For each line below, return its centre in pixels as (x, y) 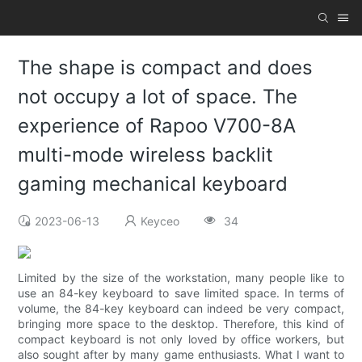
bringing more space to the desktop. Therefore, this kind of (181, 324)
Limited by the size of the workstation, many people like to (181, 278)
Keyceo (160, 221)
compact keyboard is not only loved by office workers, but (181, 339)
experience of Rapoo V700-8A (157, 126)
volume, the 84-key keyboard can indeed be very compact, (181, 309)
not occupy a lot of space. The (158, 97)
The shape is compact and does (166, 68)
